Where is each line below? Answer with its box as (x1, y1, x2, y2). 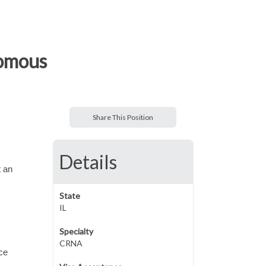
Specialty (59, 226, 93, 236)
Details (58, 150, 117, 173)
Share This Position (93, 113, 154, 122)
